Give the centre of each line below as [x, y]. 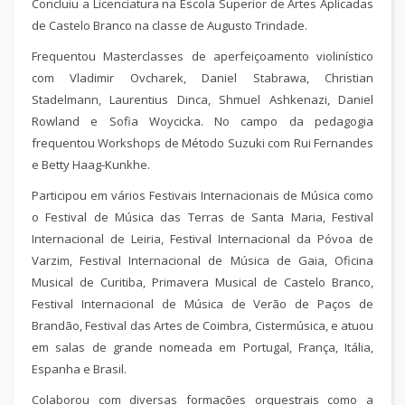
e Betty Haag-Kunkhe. [91, 165]
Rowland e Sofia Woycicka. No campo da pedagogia [202, 121]
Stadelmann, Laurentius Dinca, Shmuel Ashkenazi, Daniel [202, 99]
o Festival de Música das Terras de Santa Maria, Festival [202, 217]
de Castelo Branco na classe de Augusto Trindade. [170, 25]
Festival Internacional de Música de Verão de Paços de [202, 304]
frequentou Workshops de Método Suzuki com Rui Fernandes [202, 143]
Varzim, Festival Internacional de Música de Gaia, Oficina [202, 260]
